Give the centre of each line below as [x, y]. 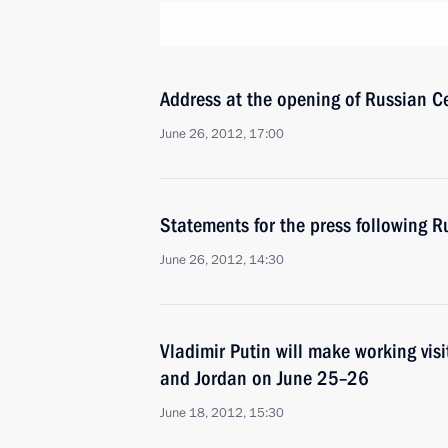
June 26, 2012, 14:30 [222, 260]
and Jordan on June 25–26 [264, 378]
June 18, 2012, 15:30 [222, 413]
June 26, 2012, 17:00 [222, 134]
